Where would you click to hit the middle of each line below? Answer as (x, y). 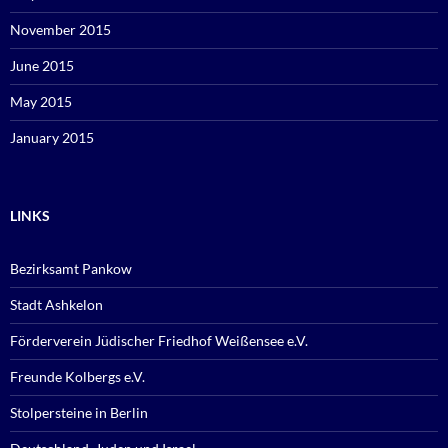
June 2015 (42, 66)
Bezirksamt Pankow (71, 269)
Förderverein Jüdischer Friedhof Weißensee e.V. (159, 341)
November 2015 (60, 30)
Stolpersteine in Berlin (79, 413)
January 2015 (52, 138)
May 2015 (41, 102)
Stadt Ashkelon (56, 305)
